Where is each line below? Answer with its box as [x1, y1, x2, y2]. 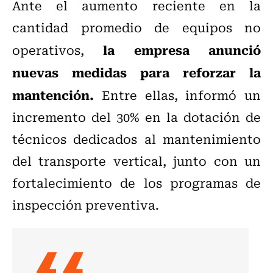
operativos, [12, 40, 104, 60]
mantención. [12, 85, 94, 105]
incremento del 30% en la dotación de [12, 107, 261, 127]
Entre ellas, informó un [94, 85, 261, 105]
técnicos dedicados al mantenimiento [12, 129, 261, 149]
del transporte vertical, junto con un [12, 151, 261, 171]
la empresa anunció [103, 40, 261, 60]
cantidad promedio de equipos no [12, 18, 261, 37]
